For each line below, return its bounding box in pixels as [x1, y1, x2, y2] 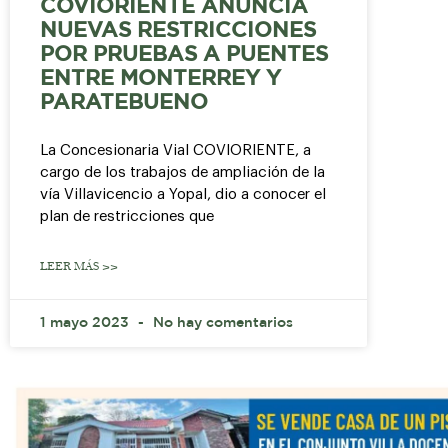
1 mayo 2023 [40, 317, 133, 330]
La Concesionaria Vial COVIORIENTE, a [40, 143, 311, 159]
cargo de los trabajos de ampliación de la [40, 165, 325, 181]
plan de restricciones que [40, 209, 214, 225]
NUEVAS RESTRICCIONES [40, 22, 316, 41]
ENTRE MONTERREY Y [40, 70, 281, 89]
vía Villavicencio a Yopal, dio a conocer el [40, 187, 326, 203]
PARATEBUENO [40, 94, 208, 113]
